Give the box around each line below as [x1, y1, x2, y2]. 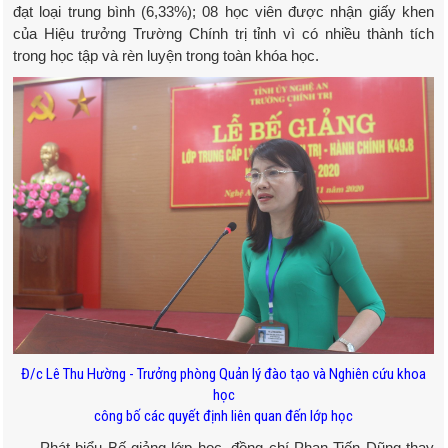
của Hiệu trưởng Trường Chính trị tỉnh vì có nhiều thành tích [13, 24, 434, 42]
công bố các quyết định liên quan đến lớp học [94, 407, 353, 426]
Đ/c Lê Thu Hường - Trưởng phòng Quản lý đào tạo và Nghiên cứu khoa [21, 365, 426, 384]
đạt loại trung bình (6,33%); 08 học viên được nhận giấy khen [13, 2, 434, 20]
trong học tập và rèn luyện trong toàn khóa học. [13, 46, 319, 64]
